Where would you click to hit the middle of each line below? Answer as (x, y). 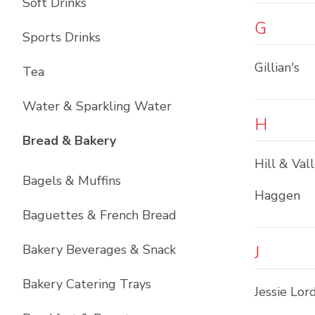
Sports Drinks (62, 37)
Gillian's (277, 67)
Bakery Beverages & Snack (99, 250)
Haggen (277, 195)
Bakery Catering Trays (87, 284)
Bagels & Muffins (72, 181)
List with (143, 140)
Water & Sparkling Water (97, 106)
